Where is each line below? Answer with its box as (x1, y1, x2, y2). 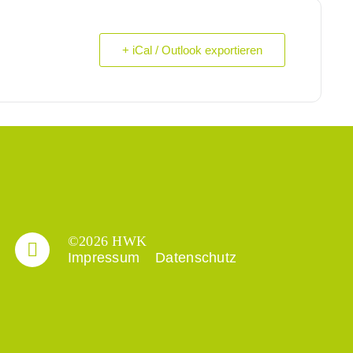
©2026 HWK (67, 233, 147, 250)
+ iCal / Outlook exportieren (122, 43, 262, 58)
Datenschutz (155, 250, 237, 266)
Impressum (67, 250, 140, 266)
